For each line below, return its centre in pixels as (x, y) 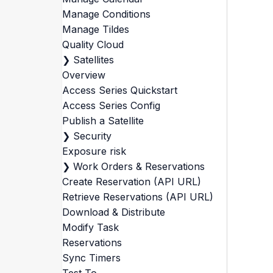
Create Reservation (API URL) (131, 182)
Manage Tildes (95, 29)
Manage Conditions (106, 14)
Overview (83, 75)
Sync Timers (91, 258)
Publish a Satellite (103, 121)
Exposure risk (94, 151)
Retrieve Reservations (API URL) (137, 197)
